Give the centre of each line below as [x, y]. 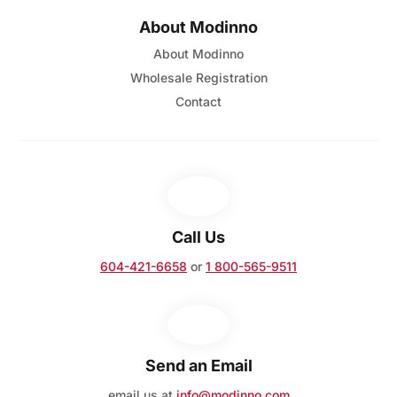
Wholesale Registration [198, 78]
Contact [198, 102]
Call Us [198, 237]
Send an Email [198, 366]
